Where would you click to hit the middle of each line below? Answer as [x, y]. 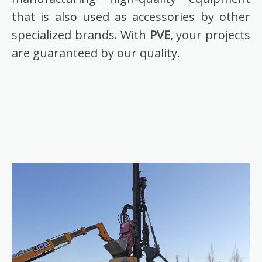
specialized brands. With [81, 35]
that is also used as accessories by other [131, 16]
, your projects [210, 35]
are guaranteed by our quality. [96, 53]
